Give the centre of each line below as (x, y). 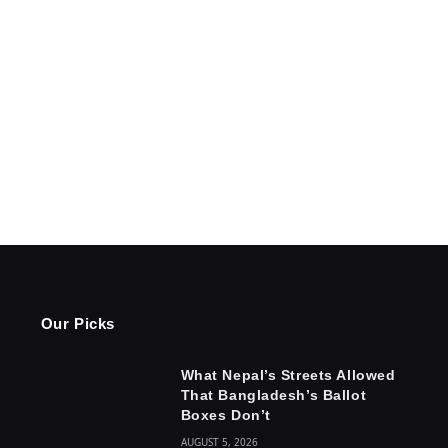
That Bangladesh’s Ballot (273, 394)
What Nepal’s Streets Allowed (288, 374)
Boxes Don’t (225, 414)
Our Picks (78, 323)
